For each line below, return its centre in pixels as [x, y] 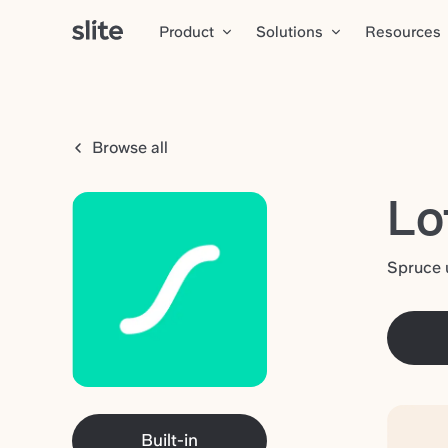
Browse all [128, 147]
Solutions [290, 31]
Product [187, 31]
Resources [403, 31]
